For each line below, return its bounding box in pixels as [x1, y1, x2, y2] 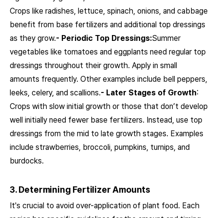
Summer [152, 33, 181, 43]
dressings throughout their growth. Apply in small [10, 60, 177, 70]
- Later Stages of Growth [101, 88, 197, 97]
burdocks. [10, 156, 44, 165]
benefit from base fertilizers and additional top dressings [10, 19, 205, 29]
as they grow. [10, 33, 56, 43]
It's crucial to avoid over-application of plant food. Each [10, 201, 200, 211]
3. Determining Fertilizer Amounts [10, 184, 151, 195]
